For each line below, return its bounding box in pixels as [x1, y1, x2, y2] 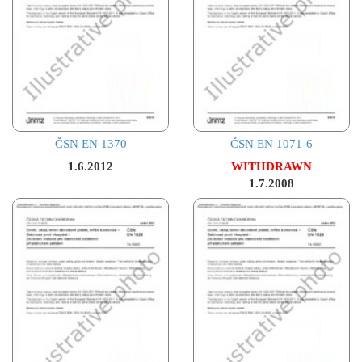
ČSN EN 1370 [54, 137, 127, 151]
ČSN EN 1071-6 [230, 137, 313, 151]
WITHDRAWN [231, 160, 312, 174]
